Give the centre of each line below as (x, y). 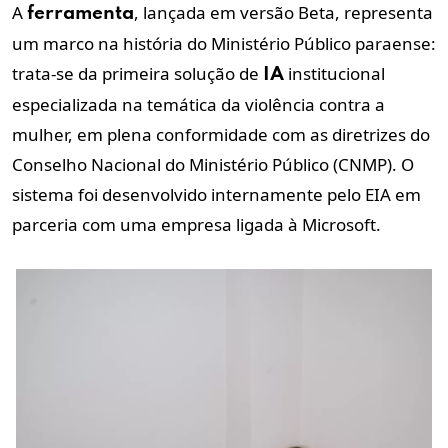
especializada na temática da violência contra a (198, 105)
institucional (334, 74)
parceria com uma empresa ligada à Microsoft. (196, 225)
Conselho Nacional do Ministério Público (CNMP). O (213, 165)
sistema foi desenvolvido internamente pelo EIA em (216, 195)
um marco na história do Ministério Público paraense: (224, 44)
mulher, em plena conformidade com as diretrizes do (221, 135)
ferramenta (80, 14)
